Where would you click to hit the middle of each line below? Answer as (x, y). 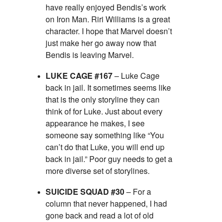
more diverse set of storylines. (98, 171)
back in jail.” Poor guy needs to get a (109, 159)
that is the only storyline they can (103, 100)
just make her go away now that (101, 43)
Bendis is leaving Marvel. (90, 55)
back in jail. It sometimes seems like (108, 88)
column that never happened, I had (106, 204)
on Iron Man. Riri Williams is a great (108, 19)
